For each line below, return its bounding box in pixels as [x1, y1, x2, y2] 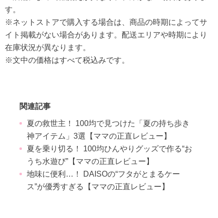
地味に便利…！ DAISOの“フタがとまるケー [27, 169, 180, 178]
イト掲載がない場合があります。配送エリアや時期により [5, 30, 207, 39]
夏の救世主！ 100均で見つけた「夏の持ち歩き [27, 119, 190, 127]
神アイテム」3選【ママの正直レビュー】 [27, 131, 171, 140]
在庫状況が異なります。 [5, 43, 91, 52]
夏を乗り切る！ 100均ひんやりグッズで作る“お [27, 144, 192, 153]
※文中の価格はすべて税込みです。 [5, 55, 129, 64]
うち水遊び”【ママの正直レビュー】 [27, 157, 154, 165]
